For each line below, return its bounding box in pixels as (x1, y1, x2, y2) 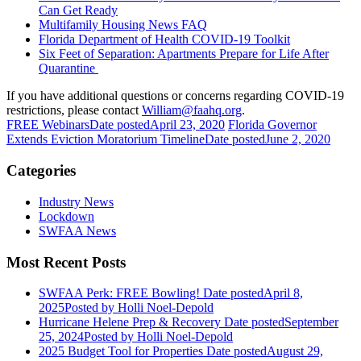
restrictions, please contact (6, 103, 142, 118)
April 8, (263, 286, 303, 301)
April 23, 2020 (150, 118, 225, 132)
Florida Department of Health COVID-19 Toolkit (39, 32, 290, 47)
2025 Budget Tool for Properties (39, 344, 203, 359)
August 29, (267, 344, 323, 359)
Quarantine (39, 61, 98, 76)
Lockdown (39, 209, 94, 223)
